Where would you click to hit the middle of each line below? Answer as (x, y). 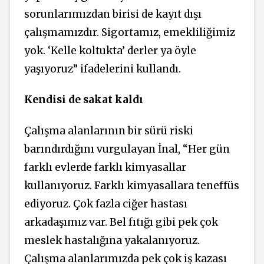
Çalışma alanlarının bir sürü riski (109, 131)
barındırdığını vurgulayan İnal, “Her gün (127, 149)
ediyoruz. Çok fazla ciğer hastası (106, 204)
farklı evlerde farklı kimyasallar (105, 168)
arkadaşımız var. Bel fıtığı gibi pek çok (121, 222)
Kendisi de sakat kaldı (84, 100)
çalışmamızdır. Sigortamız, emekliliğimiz (130, 32)
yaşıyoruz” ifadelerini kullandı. (103, 69)
